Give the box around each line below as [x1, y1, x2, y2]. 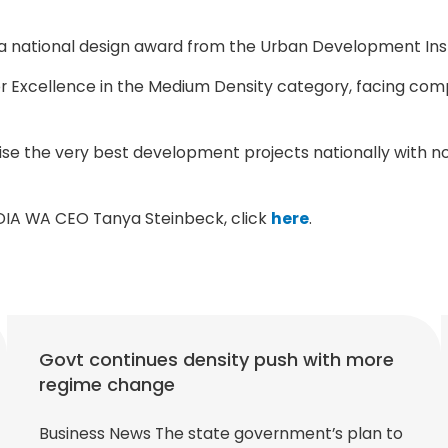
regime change [38, 371, 175, 397]
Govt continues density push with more [38, 346, 394, 372]
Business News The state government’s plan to [38, 421, 403, 445]
